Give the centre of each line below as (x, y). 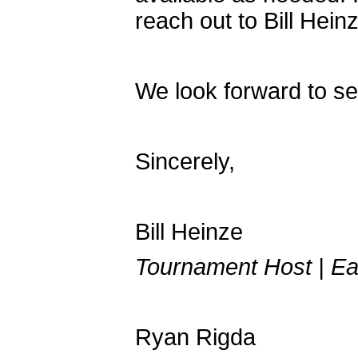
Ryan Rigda (195, 337)
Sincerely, (185, 161)
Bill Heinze (189, 231)
